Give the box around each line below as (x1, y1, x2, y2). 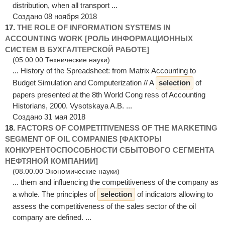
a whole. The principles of (13, 189, 97, 198)
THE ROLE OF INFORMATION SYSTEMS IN (17, 23, 171, 32)
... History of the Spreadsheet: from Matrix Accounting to (13, 66, 196, 75)
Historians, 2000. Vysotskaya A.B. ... (13, 101, 132, 110)
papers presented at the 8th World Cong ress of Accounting (13, 90, 205, 99)
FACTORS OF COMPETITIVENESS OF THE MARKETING (17, 123, 217, 132)
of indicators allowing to (135, 189, 213, 198)
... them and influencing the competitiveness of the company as (13, 177, 218, 186)
